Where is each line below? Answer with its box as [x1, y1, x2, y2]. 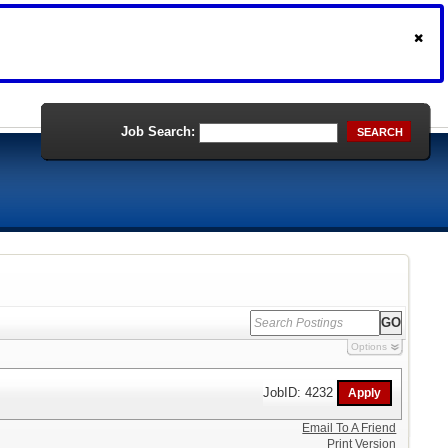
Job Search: [121, 124, 195, 139]
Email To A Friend [302, 421, 397, 435]
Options [350, 341, 387, 352]
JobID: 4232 [263, 384, 338, 400]
